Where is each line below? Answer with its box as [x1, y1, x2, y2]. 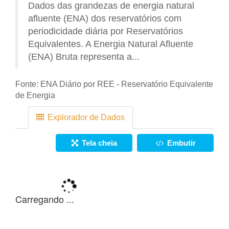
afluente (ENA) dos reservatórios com [28, 13, 181, 24]
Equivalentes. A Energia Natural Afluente [28, 39, 193, 49]
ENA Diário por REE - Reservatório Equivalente [40, 80, 213, 88]
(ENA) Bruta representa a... [28, 52, 140, 62]
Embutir [165, 139, 196, 147]
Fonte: [15, 80, 40, 88]
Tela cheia [79, 139, 117, 147]
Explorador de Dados [45, 113, 125, 122]
